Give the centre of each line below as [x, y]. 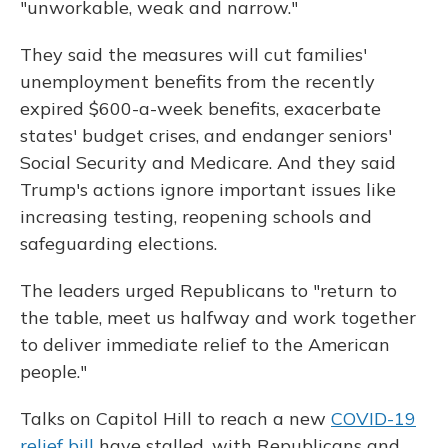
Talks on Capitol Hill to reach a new [175, 419]
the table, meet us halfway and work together [218, 318]
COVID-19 [373, 419]
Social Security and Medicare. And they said [208, 163]
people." [53, 372]
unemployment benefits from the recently [197, 82]
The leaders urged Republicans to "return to [208, 291]
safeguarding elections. [118, 244]
